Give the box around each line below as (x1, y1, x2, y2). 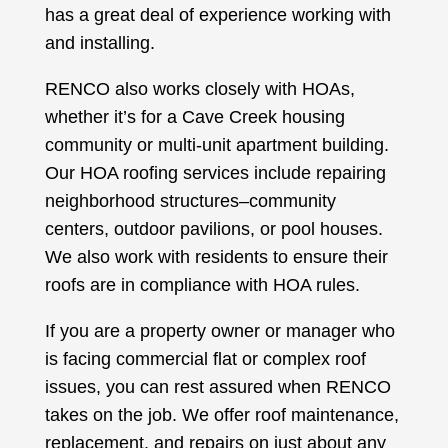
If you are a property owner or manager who (44, 321, 395, 342)
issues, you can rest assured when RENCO (44, 377, 391, 398)
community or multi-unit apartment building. (44, 135, 389, 156)
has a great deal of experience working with (44, 5, 391, 26)
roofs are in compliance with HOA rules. (44, 275, 360, 296)
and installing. (44, 33, 155, 54)
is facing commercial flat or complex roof (44, 349, 366, 370)
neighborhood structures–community (44, 191, 336, 212)
